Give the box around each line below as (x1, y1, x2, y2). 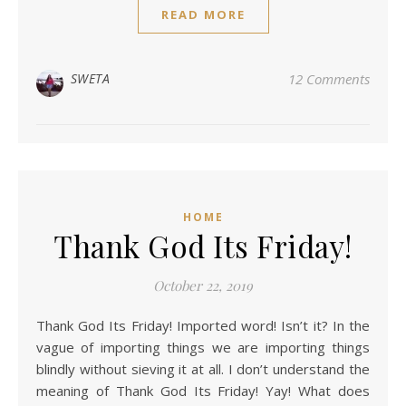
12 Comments (288, 69, 370, 88)
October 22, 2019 (153, 275, 253, 295)
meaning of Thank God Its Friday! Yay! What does (36, 381, 370, 400)
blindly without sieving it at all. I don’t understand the (36, 359, 370, 378)
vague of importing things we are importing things (36, 337, 370, 356)
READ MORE (160, 5, 246, 23)
